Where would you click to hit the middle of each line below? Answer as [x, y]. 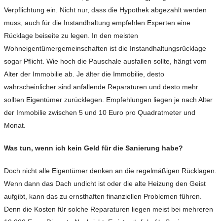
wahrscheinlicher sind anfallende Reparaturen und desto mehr [101, 87]
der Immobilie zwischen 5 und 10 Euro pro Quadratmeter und [100, 113]
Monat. [15, 126]
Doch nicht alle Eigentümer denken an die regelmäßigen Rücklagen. [110, 171]
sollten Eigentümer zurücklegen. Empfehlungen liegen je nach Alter [108, 100]
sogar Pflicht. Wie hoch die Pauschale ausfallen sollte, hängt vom [105, 61]
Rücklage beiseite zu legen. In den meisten [71, 36]
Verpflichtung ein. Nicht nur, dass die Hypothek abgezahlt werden [105, 10]
